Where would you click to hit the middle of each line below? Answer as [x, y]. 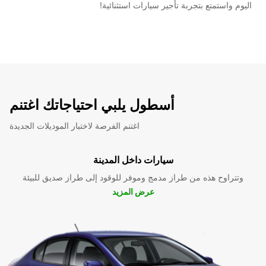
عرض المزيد [133, 191]
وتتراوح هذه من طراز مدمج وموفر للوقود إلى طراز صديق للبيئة [133, 177]
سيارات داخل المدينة [133, 159]
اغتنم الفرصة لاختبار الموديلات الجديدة [75, 125]
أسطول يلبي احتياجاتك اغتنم [92, 104]
